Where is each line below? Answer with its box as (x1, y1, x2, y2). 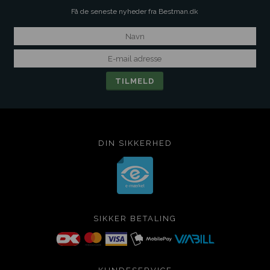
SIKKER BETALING (93, 214, 177, 223)
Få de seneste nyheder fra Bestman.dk (71, 7, 199, 16)
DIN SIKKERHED (98, 139, 172, 148)
